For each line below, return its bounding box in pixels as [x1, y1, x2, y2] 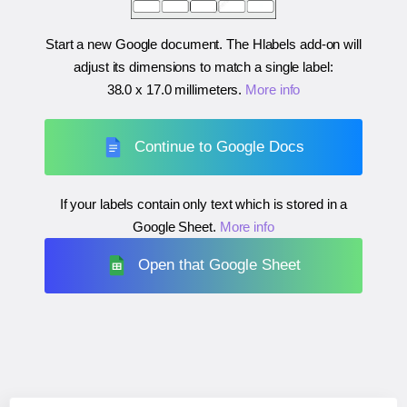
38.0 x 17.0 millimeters [106, 82, 239, 98]
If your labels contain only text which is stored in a [59, 195, 348, 212]
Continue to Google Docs [134, 137, 305, 155]
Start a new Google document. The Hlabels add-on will [45, 36, 362, 53]
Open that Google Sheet [138, 256, 302, 274]
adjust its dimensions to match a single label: [74, 59, 333, 75]
